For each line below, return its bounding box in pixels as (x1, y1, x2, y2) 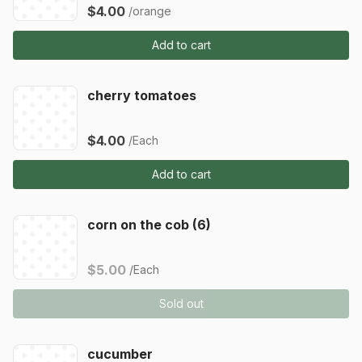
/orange (128, 4, 171, 18)
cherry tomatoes (87, 87, 196, 103)
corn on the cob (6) (87, 217, 211, 233)
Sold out (158, 297, 204, 310)
